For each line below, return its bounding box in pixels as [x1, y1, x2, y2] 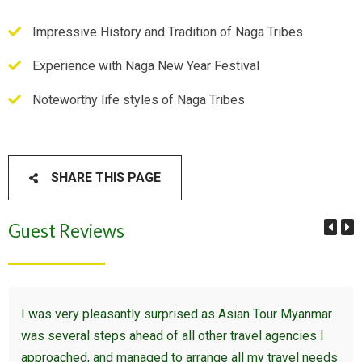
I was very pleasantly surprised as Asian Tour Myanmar [21, 306, 333, 322]
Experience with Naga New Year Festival [32, 57, 260, 74]
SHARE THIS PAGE [48, 169, 162, 185]
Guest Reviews [8, 219, 125, 242]
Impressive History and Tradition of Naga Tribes [32, 23, 304, 40]
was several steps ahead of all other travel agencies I [21, 328, 325, 344]
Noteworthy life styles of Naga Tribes [32, 91, 246, 107]
